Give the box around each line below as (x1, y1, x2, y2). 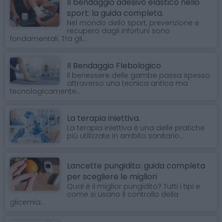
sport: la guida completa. (67, 7, 164, 19)
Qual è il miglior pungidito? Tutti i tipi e (67, 181, 200, 192)
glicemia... (10, 197, 45, 208)
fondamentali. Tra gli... (10, 33, 87, 44)
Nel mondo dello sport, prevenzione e (67, 17, 199, 28)
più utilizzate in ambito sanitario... (67, 130, 184, 141)
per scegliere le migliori (67, 171, 157, 183)
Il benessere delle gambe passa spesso (67, 70, 210, 80)
